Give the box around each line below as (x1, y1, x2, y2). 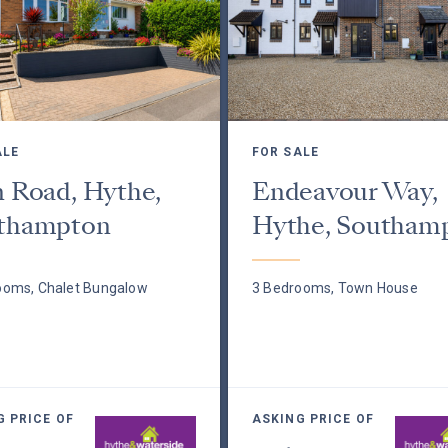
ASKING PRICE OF (251, 412, 374, 426)
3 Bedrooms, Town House (251, 280, 418, 296)
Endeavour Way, (251, 174, 438, 209)
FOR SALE (251, 145, 319, 159)
